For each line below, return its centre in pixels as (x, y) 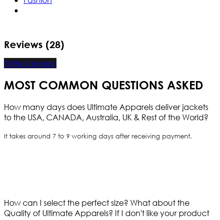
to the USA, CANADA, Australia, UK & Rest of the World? (106, 117)
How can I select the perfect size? (67, 203)
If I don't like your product (162, 213)
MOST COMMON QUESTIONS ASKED (104, 85)
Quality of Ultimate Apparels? (59, 213)
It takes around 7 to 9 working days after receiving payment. (98, 137)
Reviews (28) (34, 44)
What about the (160, 203)
